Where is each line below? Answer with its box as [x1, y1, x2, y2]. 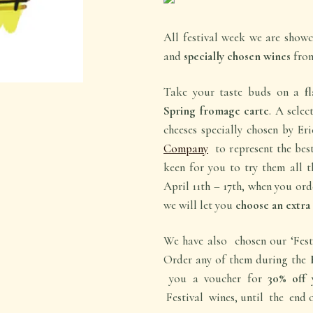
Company [163, 141, 208, 156]
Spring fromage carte [163, 103, 270, 119]
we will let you [163, 198, 235, 213]
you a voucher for [163, 271, 268, 286]
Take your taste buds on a [163, 85, 300, 100]
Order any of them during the [163, 252, 310, 268]
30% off [267, 271, 306, 286]
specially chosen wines [184, 49, 291, 64]
